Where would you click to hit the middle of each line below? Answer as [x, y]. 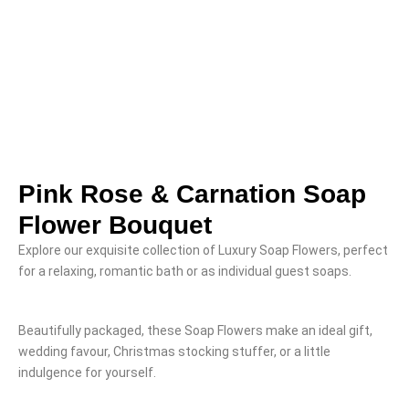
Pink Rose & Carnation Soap [192, 194]
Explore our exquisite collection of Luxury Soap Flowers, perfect [203, 251]
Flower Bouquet [115, 225]
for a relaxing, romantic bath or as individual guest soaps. [185, 272]
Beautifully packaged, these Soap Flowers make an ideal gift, [195, 331]
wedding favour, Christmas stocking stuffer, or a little [174, 352]
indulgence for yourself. [87, 373]
